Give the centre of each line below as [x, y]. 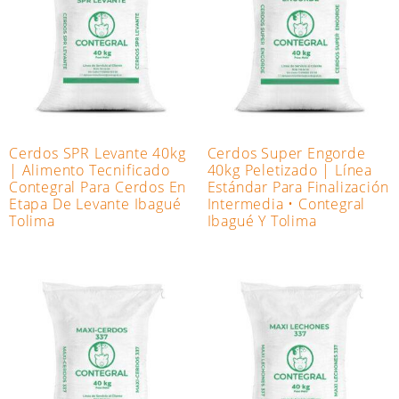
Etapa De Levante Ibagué [95, 204]
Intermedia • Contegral [286, 204]
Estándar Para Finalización [298, 187]
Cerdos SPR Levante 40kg [98, 154]
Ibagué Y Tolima [262, 221]
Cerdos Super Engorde [286, 154]
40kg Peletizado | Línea [289, 171]
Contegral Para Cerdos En [98, 187]
